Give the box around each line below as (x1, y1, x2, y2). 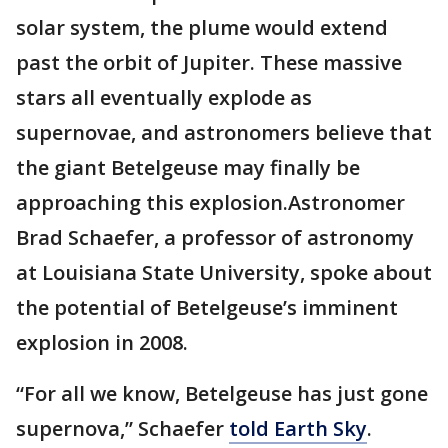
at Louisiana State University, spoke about (16, 259, 432, 286)
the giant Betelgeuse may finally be (16, 154, 360, 181)
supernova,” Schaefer (16, 415, 229, 442)
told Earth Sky (229, 415, 367, 442)
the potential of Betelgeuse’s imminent (16, 294, 398, 321)
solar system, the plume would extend (16, 14, 388, 41)
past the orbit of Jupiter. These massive (16, 49, 402, 76)
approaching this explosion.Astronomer (16, 189, 405, 216)
